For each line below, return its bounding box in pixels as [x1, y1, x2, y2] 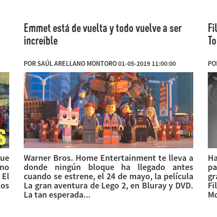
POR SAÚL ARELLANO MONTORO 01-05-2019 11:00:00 [24, 59, 176, 68]
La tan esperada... [24, 188, 91, 200]
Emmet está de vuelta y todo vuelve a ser [24, 20, 182, 34]
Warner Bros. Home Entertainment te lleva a [24, 152, 193, 163]
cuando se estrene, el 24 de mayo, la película [24, 170, 193, 182]
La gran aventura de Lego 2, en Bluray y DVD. [24, 179, 193, 191]
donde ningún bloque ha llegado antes [24, 161, 193, 172]
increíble [24, 33, 58, 47]
